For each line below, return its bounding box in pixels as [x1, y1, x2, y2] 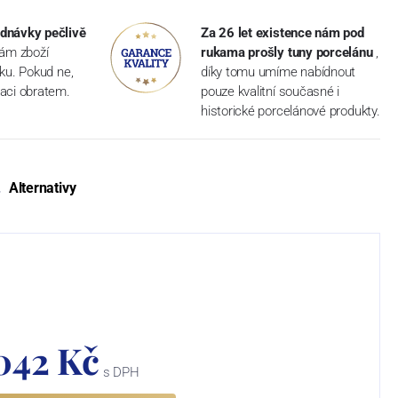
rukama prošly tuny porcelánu [201, 44, 373, 60]
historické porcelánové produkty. [201, 102, 380, 119]
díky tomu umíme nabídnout [201, 63, 356, 80]
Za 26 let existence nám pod [201, 24, 364, 41]
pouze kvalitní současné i [201, 83, 340, 99]
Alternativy [8, 179, 76, 196]
